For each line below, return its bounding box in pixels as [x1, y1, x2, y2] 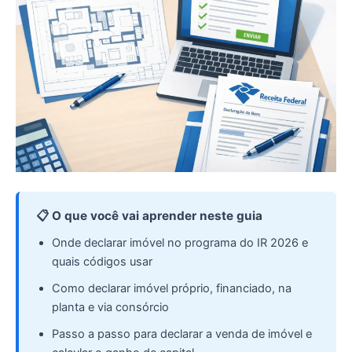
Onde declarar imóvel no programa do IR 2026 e [52, 236, 308, 251]
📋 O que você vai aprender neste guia [36, 208, 262, 224]
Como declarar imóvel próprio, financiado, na [52, 281, 291, 296]
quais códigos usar [52, 255, 152, 269]
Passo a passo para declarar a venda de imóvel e [52, 327, 312, 342]
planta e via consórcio [52, 300, 169, 315]
